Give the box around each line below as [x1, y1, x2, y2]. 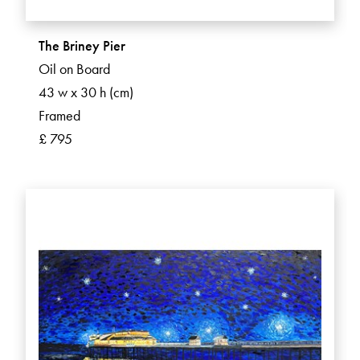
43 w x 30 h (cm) [39, 83, 133, 102]
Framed [39, 106, 80, 125]
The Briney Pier [39, 36, 125, 55]
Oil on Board [39, 59, 110, 79]
